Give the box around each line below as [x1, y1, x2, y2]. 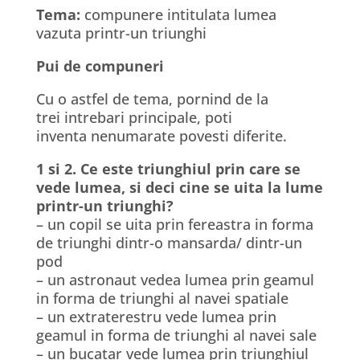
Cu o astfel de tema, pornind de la [35, 89, 268, 108]
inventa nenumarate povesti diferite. [35, 126, 287, 145]
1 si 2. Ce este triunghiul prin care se [35, 159, 301, 178]
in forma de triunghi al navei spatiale [35, 288, 288, 308]
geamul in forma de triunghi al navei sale [35, 325, 317, 345]
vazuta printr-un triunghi [35, 23, 207, 43]
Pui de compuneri [35, 56, 164, 76]
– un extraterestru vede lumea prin [35, 307, 276, 326]
